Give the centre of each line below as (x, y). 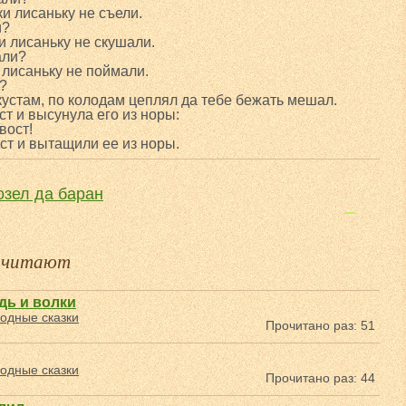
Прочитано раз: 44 (320, 378)
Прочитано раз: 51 (320, 325)
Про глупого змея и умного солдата (190, 228)
